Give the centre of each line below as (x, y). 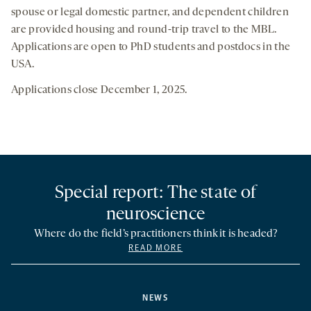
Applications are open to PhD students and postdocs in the (151, 48)
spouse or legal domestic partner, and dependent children (150, 13)
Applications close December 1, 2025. (99, 91)
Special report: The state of (155, 194)
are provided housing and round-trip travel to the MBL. (144, 30)
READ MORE (155, 248)
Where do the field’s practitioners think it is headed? (155, 234)
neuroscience (155, 215)
